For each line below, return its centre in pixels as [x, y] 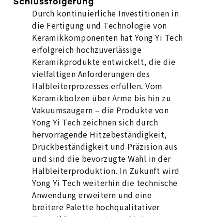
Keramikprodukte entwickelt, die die [104, 62]
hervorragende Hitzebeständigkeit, [100, 134]
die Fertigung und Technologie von [100, 25]
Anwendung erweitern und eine [92, 195]
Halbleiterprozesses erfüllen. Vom [97, 86]
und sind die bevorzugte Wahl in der [101, 158]
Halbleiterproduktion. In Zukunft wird [106, 170]
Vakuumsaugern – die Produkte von [101, 110]
